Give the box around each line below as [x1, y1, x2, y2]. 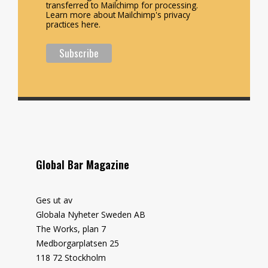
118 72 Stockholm [36, 251, 106, 263]
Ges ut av [36, 194, 72, 206]
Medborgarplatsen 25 [36, 237, 119, 249]
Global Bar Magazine [36, 156, 129, 172]
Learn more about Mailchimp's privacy [46, 8, 190, 20]
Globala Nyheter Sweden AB [36, 208, 145, 220]
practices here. [46, 18, 100, 30]
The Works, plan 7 [36, 223, 106, 234]
